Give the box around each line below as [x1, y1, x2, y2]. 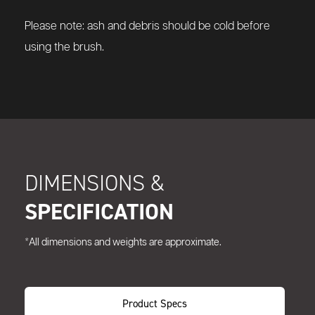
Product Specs [122, 297, 187, 311]
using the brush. [25, 41, 104, 54]
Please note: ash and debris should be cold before [25, 20, 270, 33]
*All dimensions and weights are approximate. [25, 238, 221, 248]
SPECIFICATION [25, 197, 174, 227]
